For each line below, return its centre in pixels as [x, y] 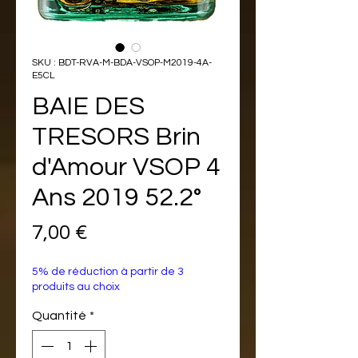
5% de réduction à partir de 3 [108, 271]
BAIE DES [88, 106]
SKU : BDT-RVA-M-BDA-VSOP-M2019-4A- [122, 62]
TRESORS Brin [116, 137]
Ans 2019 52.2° [117, 197]
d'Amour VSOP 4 [126, 167]
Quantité [59, 315]
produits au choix [76, 286]
